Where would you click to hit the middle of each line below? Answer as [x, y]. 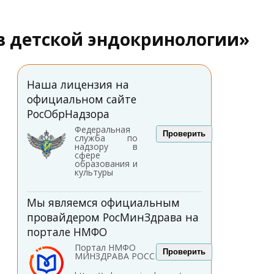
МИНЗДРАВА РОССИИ [121, 256]
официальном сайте [81, 99]
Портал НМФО [105, 247]
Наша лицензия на [78, 84]
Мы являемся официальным [103, 202]
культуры [94, 172]
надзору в [106, 146]
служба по [106, 138]
